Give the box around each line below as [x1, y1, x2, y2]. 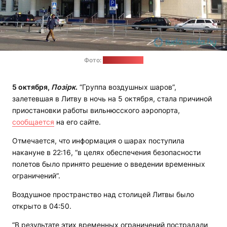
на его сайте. [54, 118, 101, 127]
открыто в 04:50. [12, 202, 71, 211]
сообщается [12, 118, 54, 127]
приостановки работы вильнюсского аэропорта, [12, 106, 180, 115]
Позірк [51, 83, 75, 92]
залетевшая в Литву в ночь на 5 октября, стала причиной [12, 94, 212, 103]
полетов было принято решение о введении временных [12, 160, 205, 169]
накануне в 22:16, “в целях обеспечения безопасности [12, 148, 201, 157]
